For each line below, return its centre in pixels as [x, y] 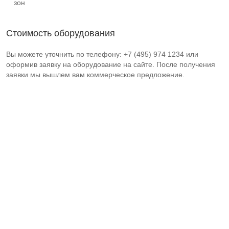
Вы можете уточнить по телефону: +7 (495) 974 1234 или [102, 54]
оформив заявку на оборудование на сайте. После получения [111, 64]
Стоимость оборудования [61, 33]
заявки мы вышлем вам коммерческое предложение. [95, 75]
